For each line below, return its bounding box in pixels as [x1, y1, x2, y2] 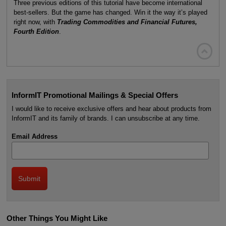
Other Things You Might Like [6, 214, 107, 223]
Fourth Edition [13, 28, 59, 36]
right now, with [13, 18, 57, 26]
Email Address [11, 132, 58, 140]
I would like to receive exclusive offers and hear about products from [11, 104, 211, 112]
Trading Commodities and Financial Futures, [56, 18, 197, 26]
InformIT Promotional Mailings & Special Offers [11, 90, 178, 99]
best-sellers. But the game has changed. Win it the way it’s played [13, 9, 207, 17]
